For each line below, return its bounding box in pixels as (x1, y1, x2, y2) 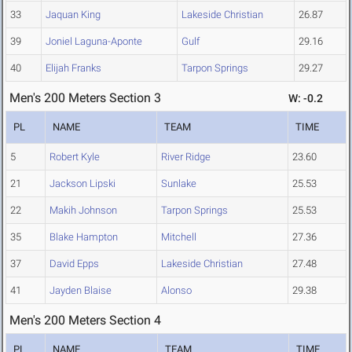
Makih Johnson (49, 204, 117, 217)
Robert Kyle (49, 151, 100, 163)
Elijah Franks (46, 62, 101, 75)
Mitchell (161, 231, 196, 244)
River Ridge (161, 151, 211, 163)
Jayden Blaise (49, 284, 112, 297)
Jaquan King (46, 9, 101, 21)
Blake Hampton (49, 231, 118, 244)
